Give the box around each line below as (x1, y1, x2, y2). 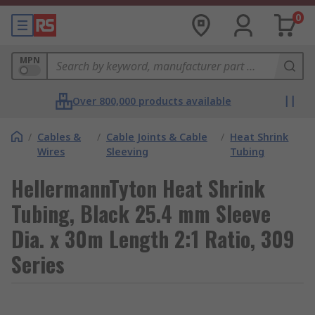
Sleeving (105, 145, 148, 158)
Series (11, 248, 65, 280)
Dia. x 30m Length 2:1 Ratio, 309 (11, 223, 295, 255)
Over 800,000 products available (72, 94, 231, 108)
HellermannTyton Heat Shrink (11, 172, 265, 204)
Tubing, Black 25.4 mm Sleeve (11, 198, 271, 229)
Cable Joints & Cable (105, 130, 207, 143)
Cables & (37, 130, 81, 143)
